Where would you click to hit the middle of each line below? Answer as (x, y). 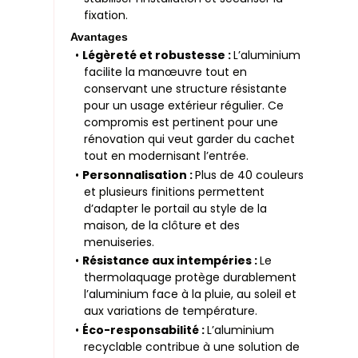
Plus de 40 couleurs (249, 175)
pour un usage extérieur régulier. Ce (184, 106)
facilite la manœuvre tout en (166, 72)
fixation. (106, 16)
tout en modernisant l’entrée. (167, 156)
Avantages (99, 36)
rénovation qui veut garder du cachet (190, 139)
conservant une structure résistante (186, 89)
